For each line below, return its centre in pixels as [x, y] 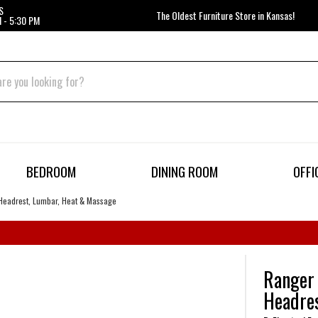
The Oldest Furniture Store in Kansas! [225, 15]
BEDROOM [51, 172]
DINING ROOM [184, 172]
